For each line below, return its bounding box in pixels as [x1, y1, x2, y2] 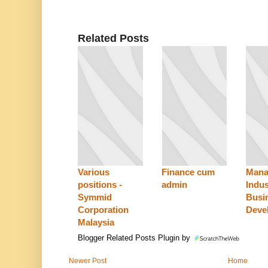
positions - [78, 179, 122, 190]
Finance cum [162, 167, 215, 178]
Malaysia [78, 217, 114, 228]
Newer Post [69, 257, 106, 266]
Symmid [78, 192, 112, 203]
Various [78, 167, 109, 178]
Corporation [78, 205, 129, 215]
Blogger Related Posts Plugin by [78, 233, 193, 243]
